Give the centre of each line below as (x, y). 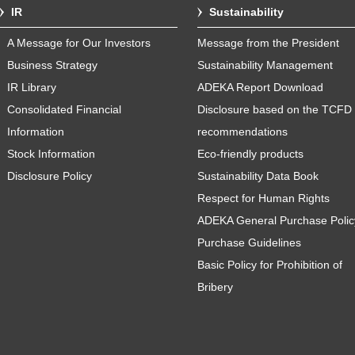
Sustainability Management (265, 65)
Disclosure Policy (50, 176)
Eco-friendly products (250, 154)
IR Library (32, 87)
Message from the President (268, 43)
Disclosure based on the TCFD (275, 109)
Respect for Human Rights (263, 198)
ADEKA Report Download (260, 87)
